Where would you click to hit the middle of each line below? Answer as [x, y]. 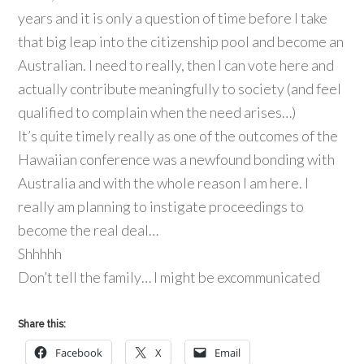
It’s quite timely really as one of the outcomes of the [178, 136]
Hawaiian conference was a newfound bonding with [177, 159]
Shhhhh [40, 253]
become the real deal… [89, 230]
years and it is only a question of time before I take [173, 18]
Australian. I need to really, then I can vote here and [176, 65]
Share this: [42, 324]
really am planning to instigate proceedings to [161, 206]
